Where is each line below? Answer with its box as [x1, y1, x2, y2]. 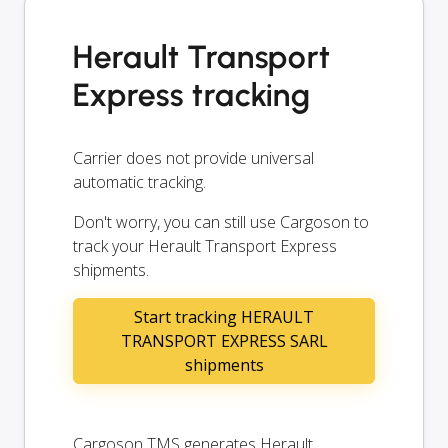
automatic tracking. [73, 170, 206, 193]
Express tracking [73, 75, 312, 114]
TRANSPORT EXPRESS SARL [120, 329, 328, 352]
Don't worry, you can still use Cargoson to [73, 210, 369, 233]
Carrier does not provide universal [73, 146, 314, 169]
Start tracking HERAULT [134, 305, 314, 328]
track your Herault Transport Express [73, 234, 337, 257]
